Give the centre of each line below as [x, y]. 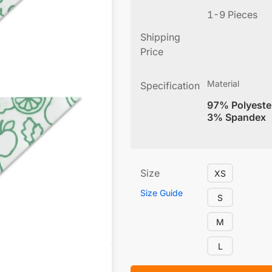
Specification [170, 86]
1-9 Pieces [232, 15]
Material [223, 83]
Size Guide [161, 193]
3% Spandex [236, 117]
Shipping [160, 37]
